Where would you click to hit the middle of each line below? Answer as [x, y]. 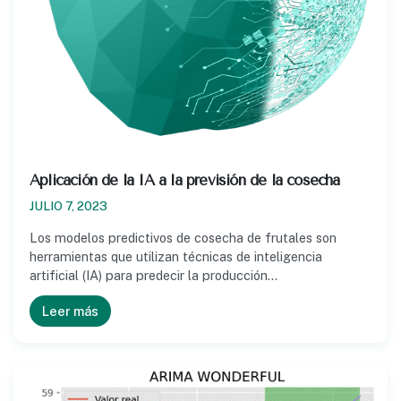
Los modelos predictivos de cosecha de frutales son [183, 238]
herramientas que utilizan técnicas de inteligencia [176, 257]
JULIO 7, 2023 [68, 206]
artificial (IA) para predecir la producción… [154, 276]
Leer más [70, 311]
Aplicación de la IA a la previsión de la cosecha [185, 181]
